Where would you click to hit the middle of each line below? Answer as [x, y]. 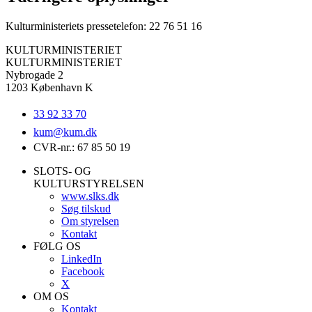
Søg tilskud [86, 209]
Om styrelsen [90, 221]
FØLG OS [57, 247]
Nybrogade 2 [34, 75]
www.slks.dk [90, 196]
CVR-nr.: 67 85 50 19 [82, 148]
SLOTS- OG [62, 171]
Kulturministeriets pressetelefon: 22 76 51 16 [104, 26]
